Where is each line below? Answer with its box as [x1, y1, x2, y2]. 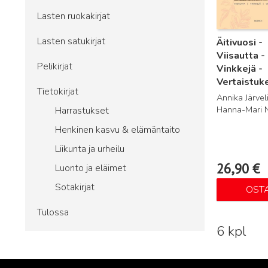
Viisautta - [217, 49, 265, 63]
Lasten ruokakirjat [37, 10, 110, 23]
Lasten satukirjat [37, 35, 105, 48]
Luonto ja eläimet [55, 162, 126, 175]
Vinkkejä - [217, 62, 263, 76]
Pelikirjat [37, 60, 72, 73]
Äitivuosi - [217, 36, 263, 50]
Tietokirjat [37, 85, 78, 98]
